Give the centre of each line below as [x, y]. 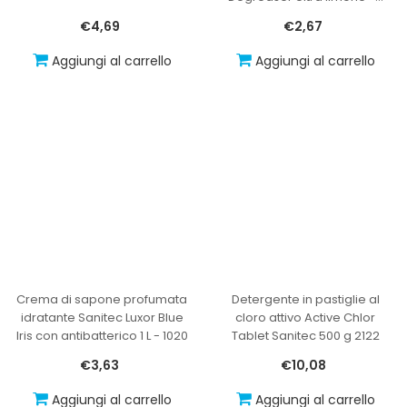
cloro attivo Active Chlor [305, 317]
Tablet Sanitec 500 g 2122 [305, 335]
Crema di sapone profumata [102, 299]
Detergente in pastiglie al [305, 299]
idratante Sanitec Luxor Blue [102, 317]
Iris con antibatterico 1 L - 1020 [102, 335]
